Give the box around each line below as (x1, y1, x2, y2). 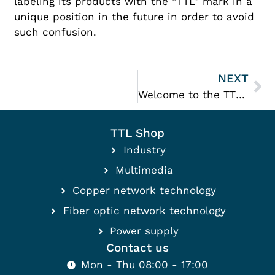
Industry (123, 144, 166, 157)
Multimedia (115, 164, 174, 177)
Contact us (106, 241, 169, 255)
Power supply (110, 225, 179, 238)
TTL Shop (110, 126, 165, 141)
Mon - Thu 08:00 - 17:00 (80, 258, 208, 271)
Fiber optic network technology (63, 204, 226, 217)
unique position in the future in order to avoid (14, 10, 255, 23)
